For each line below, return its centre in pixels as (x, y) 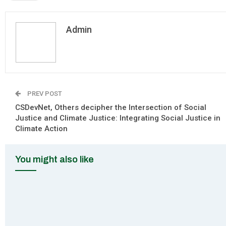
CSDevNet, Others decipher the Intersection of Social (111, 107)
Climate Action (41, 129)
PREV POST (44, 94)
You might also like (54, 159)
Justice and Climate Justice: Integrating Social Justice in (118, 118)
